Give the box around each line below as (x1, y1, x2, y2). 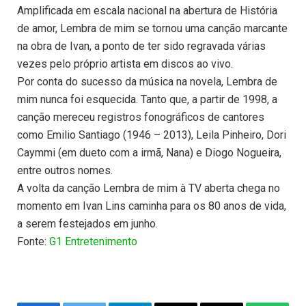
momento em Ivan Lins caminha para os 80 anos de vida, (17, 199, 286, 213)
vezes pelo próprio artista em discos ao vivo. (17, 57, 233, 71)
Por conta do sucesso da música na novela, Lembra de (17, 75, 277, 89)
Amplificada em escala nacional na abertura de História (17, 4, 277, 18)
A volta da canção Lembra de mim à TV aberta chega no (17, 182, 280, 195)
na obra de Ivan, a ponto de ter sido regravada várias (17, 40, 266, 53)
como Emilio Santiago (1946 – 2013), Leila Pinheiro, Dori (17, 128, 286, 142)
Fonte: (17, 235, 49, 249)
